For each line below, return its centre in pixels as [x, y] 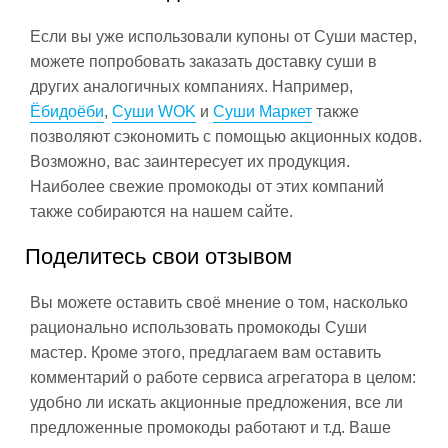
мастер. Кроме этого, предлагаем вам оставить [205, 352]
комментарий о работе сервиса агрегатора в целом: [223, 377]
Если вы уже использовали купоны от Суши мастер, [223, 36]
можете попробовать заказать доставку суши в [203, 61]
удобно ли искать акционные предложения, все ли [216, 402]
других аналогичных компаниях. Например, [191, 86]
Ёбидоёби [67, 111]
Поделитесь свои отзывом [158, 256]
